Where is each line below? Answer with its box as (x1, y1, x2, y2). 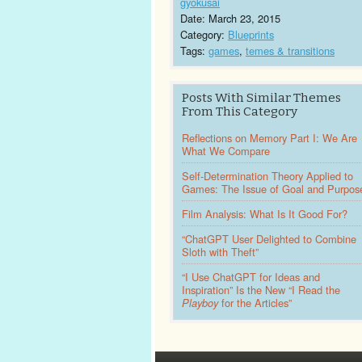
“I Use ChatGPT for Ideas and (182, 269, 320, 284)
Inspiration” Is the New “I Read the (182, 282, 340, 297)
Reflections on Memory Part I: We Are (182, 130, 357, 145)
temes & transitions (246, 43, 335, 58)
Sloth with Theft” (182, 244, 259, 259)
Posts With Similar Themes (182, 90, 341, 105)
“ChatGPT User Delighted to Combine (182, 231, 356, 246)
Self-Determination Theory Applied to (182, 168, 353, 183)
